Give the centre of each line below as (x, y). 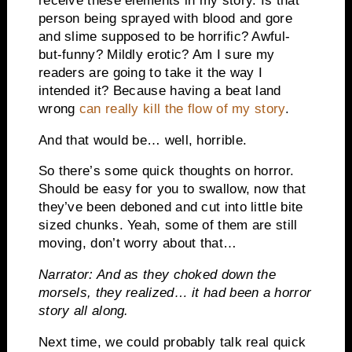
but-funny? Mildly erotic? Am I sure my (156, 54)
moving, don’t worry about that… (137, 244)
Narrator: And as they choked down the (157, 275)
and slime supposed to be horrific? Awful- (164, 36)
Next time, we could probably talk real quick (172, 343)
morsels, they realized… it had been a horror (175, 293)
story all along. (83, 311)
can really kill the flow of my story (182, 108)
